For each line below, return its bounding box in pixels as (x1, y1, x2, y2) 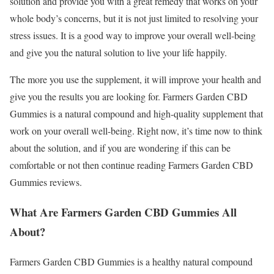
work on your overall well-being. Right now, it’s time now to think (10, 124, 262, 138)
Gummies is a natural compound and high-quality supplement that (10, 107, 263, 120)
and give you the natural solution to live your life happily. (10, 46, 227, 59)
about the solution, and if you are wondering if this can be (10, 141, 231, 155)
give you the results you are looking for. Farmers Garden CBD (10, 90, 248, 103)
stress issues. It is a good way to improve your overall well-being (10, 29, 256, 42)
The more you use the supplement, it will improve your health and (10, 73, 261, 86)
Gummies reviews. (10, 176, 82, 189)
